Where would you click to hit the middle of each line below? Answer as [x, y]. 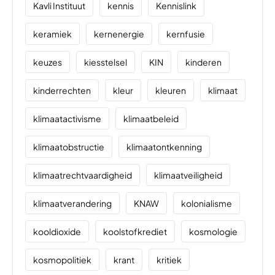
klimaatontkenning [164, 147]
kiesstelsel [106, 62]
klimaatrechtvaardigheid [83, 175]
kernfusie [186, 34]
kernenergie [119, 34]
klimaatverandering [72, 203]
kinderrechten [62, 91]
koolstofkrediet [135, 232]
